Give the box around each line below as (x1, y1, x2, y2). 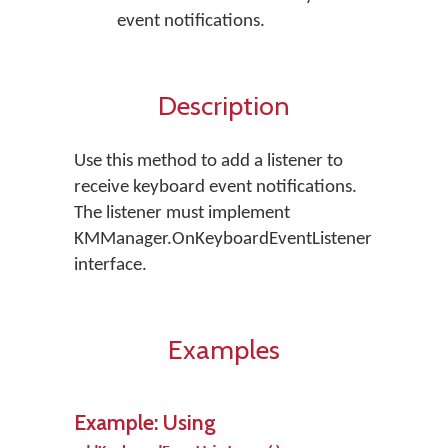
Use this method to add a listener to (74, 152, 343, 171)
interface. (74, 256, 147, 275)
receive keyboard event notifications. (74, 178, 357, 197)
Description (158, 89, 290, 122)
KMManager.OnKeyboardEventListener (74, 230, 372, 249)
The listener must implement (74, 204, 290, 223)
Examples (168, 333, 280, 366)
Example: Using (74, 409, 216, 435)
